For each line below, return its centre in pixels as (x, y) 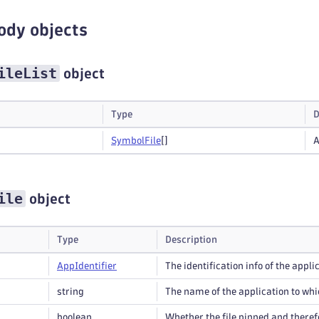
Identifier (96, 266)
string (70, 292)
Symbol (128, 141)
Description (191, 240)
